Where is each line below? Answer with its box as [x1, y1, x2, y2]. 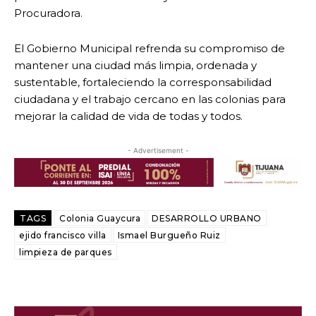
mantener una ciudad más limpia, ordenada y [14, 59, 257, 73]
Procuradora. [14, 6, 83, 20]
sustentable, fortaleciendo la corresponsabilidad [14, 75, 272, 90]
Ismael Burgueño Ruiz [117, 229, 221, 241]
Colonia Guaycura [59, 212, 140, 224]
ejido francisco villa [19, 229, 107, 241]
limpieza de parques [19, 246, 112, 257]
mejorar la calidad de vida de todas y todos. [14, 109, 243, 123]
